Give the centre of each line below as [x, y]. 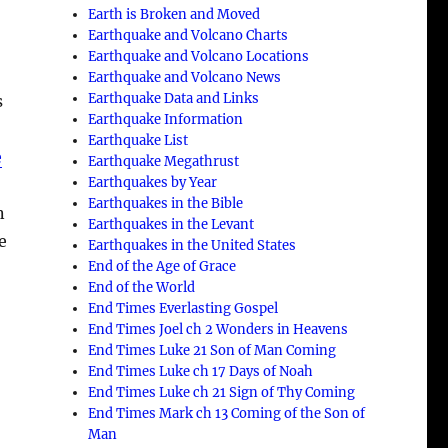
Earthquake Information [166, 119]
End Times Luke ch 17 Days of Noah [201, 371]
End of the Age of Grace [162, 266]
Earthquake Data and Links [174, 98]
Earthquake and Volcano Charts [188, 35]
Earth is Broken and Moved [174, 14]
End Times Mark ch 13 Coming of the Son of [227, 413]
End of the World [142, 287]
